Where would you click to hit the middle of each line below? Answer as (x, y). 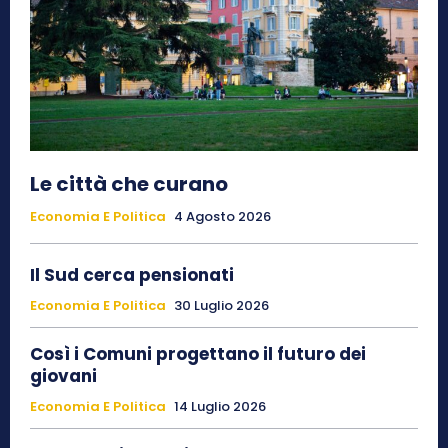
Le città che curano (129, 183)
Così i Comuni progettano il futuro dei (198, 353)
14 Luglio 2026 (220, 406)
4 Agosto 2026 (222, 216)
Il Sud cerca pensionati (132, 274)
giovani (63, 375)
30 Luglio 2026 (221, 305)
